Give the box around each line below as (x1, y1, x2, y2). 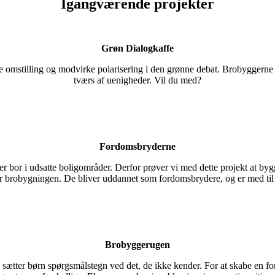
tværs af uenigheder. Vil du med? (74, 75, 201, 85)
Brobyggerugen (105, 239, 170, 250)
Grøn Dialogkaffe (101, 43, 174, 53)
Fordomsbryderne (99, 141, 176, 152)
